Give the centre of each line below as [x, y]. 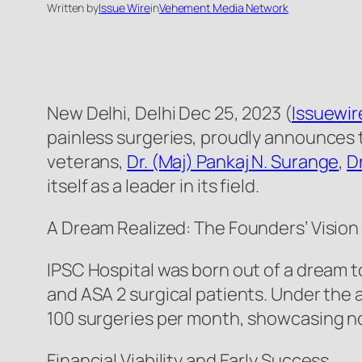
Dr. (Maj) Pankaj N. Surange [233, 162]
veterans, [87, 162]
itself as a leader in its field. [153, 186]
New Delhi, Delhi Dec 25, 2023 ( [169, 114]
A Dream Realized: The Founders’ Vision [203, 228]
